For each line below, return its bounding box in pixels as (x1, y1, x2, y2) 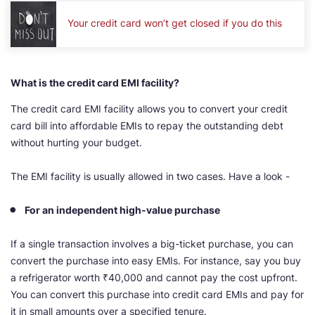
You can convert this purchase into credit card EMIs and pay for (11, 288, 304, 301)
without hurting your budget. (11, 136, 142, 149)
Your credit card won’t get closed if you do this (67, 16, 282, 29)
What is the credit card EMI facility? (11, 77, 179, 89)
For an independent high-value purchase (25, 204, 220, 217)
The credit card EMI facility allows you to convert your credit (11, 103, 288, 115)
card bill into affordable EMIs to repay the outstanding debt (11, 120, 283, 132)
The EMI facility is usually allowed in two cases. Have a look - (11, 170, 290, 183)
